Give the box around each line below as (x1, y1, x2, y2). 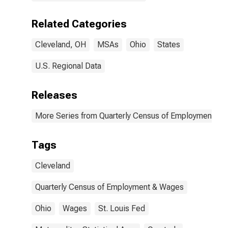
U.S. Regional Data (35, 61, 101, 71)
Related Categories (32, 18, 127, 30)
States (157, 40, 180, 49)
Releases (32, 89, 77, 101)
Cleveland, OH (35, 40, 86, 49)
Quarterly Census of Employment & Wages (35, 182, 184, 192)
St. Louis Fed (98, 204, 145, 213)
